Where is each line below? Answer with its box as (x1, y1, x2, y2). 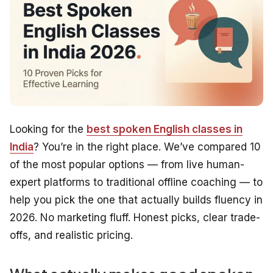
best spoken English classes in (87, 123, 243, 136)
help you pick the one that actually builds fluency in (10, 194, 263, 207)
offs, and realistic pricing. (10, 229, 133, 242)
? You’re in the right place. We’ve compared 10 (34, 141, 261, 154)
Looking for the (10, 123, 87, 136)
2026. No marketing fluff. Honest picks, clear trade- (10, 211, 260, 224)
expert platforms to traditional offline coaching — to (10, 176, 263, 189)
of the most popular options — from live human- (10, 158, 244, 171)
